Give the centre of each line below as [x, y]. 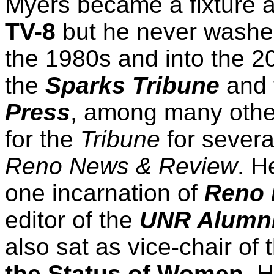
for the [43, 139]
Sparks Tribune [132, 85]
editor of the [72, 220]
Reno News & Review [121, 166]
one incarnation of [105, 193]
